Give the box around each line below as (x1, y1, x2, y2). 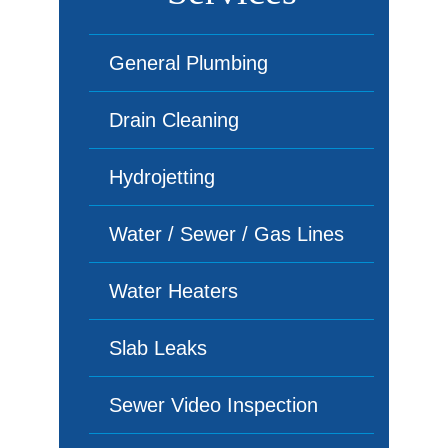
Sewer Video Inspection (109, 394, 318, 416)
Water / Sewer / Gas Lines (109, 223, 344, 245)
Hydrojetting (109, 166, 215, 188)
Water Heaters (109, 280, 238, 302)
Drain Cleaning (109, 109, 239, 131)
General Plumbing (109, 52, 268, 74)
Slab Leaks (109, 337, 207, 359)
